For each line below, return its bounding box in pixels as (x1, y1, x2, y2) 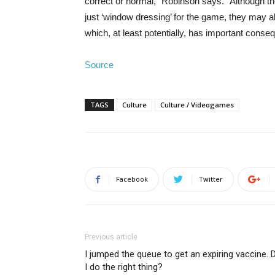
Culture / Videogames (160, 100, 234, 109)
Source (85, 60, 114, 70)
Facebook (116, 174, 148, 184)
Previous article (85, 233, 137, 241)
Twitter (199, 174, 223, 184)
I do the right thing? (85, 261, 163, 273)
